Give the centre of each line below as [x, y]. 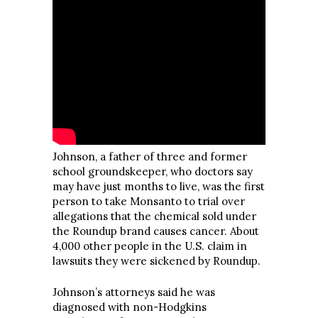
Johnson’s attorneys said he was [134, 292]
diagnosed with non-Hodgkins [130, 307]
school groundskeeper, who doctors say [153, 171]
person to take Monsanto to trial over [149, 201]
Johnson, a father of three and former [150, 157]
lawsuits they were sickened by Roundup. [157, 261]
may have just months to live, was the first [159, 186]
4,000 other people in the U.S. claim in [150, 246]
